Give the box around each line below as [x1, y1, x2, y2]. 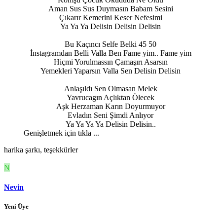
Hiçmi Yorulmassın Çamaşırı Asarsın [53, 58, 168, 67]
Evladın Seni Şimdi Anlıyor [68, 111, 153, 120]
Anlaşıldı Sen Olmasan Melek [64, 84, 157, 93]
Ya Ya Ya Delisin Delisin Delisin [60, 22, 161, 31]
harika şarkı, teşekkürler [4, 146, 78, 154]
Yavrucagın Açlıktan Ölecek [67, 93, 154, 102]
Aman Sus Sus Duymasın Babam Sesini [48, 4, 173, 13]
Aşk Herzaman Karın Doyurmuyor [56, 102, 165, 111]
